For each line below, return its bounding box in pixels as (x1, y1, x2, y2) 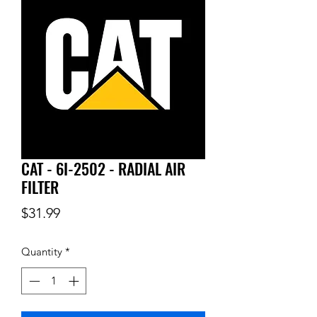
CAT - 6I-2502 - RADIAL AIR (21, 156, 185, 180)
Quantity (21, 244, 62, 258)
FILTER (21, 175, 59, 198)
